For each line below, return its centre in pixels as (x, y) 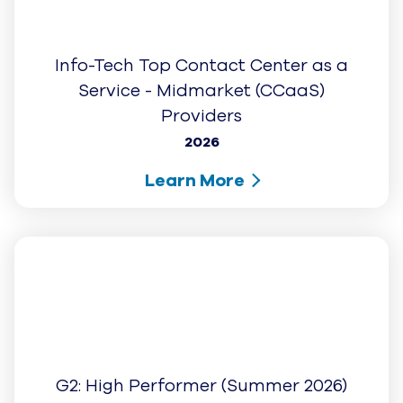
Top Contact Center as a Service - (201, 57)
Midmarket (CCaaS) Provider (201, 82)
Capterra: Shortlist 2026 (201, 352)
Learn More (195, 147)
